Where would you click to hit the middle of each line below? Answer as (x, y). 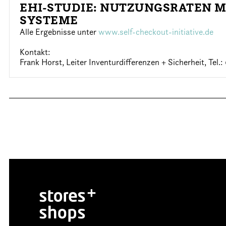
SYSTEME (49, 20)
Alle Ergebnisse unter (59, 32)
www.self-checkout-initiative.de (156, 32)
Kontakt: (35, 52)
